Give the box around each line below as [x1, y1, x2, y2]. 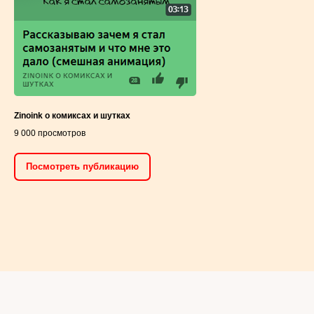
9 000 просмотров [14, 128, 86, 139]
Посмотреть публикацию [26, 161, 139, 172]
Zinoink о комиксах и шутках [14, 111, 130, 121]
